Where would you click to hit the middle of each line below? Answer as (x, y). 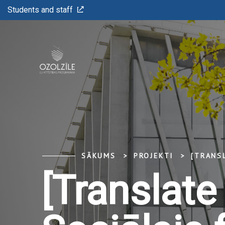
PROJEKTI (153, 156)
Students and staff (40, 10)
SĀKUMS (99, 156)
